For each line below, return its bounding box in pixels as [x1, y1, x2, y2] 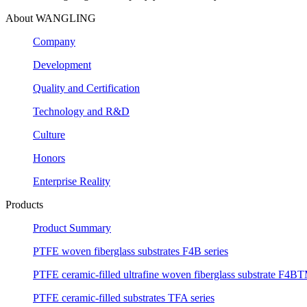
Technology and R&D [33, 105, 130, 117]
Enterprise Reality [33, 175, 110, 187]
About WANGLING [5, 12, 96, 24]
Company [33, 35, 75, 47]
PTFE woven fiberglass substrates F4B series [33, 245, 228, 257]
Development [33, 58, 91, 71]
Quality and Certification [33, 82, 140, 94]
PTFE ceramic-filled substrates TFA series [33, 291, 214, 304]
